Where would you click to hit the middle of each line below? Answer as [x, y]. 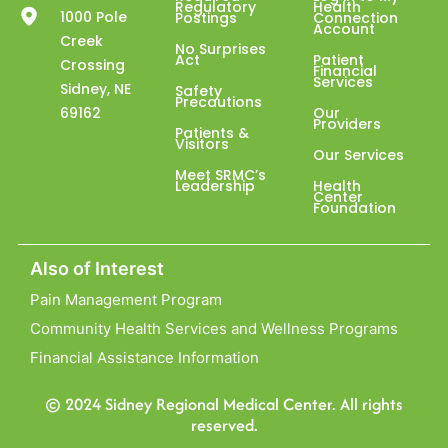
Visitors [202, 143]
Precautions [219, 101]
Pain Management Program [125, 299]
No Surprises [221, 48]
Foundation [354, 207]
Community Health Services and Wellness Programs [213, 328]
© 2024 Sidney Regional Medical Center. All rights [224, 403]
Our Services [358, 154]
